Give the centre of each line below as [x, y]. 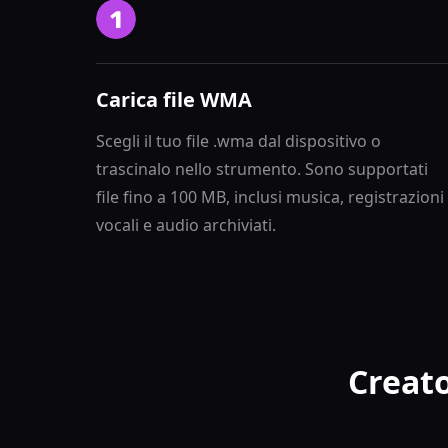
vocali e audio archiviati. [186, 225]
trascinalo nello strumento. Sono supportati [262, 169]
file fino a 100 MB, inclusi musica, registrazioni [270, 197]
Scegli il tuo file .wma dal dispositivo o [238, 141]
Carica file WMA [174, 99]
